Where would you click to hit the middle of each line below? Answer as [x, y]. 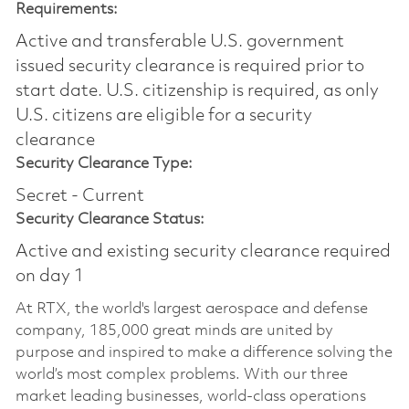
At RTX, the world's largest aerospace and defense [191, 309]
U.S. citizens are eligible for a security [163, 115]
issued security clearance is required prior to [189, 66]
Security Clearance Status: [110, 219]
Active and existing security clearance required [203, 252]
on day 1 [49, 276]
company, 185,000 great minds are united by [174, 330]
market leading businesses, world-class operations [190, 396]
